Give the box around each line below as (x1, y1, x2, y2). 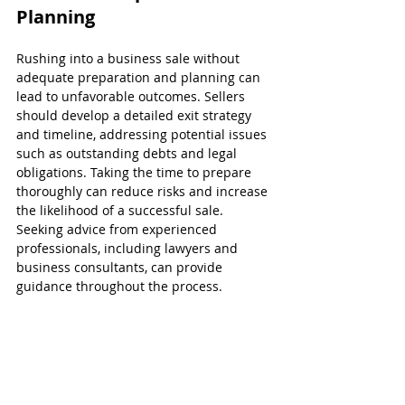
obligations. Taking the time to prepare (16, 163, 255, 181)
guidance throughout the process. (16, 277, 222, 295)
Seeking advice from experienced (16, 220, 221, 238)
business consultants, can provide (16, 258, 226, 276)
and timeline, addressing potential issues (16, 125, 270, 143)
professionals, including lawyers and (16, 239, 241, 257)
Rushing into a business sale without (16, 49, 243, 67)
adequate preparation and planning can (16, 68, 264, 86)
